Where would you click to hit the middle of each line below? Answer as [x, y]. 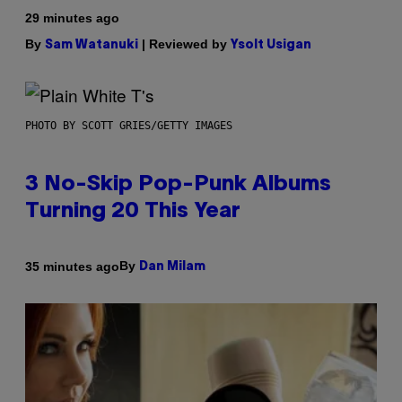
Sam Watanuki [92, 46]
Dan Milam [172, 267]
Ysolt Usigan [271, 46]
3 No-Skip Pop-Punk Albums [178, 185]
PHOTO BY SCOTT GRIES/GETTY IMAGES [129, 126]
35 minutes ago [72, 266]
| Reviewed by [184, 44]
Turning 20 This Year [133, 212]
